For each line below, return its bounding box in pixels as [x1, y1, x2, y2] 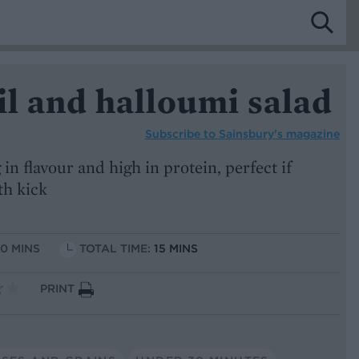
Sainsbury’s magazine [219, 126, 340, 141]
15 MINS [154, 241, 198, 256]
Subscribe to [145, 126, 219, 141]
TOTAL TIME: [79, 241, 154, 256]
